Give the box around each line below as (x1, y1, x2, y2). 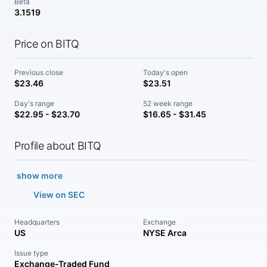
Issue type (14, 249, 48, 257)
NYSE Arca (143, 228, 187, 238)
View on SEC (33, 190, 85, 200)
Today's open (143, 68, 188, 77)
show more (17, 170, 63, 181)
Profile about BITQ (14, 139, 101, 152)
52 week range (143, 99, 193, 108)
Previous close (14, 68, 63, 77)
